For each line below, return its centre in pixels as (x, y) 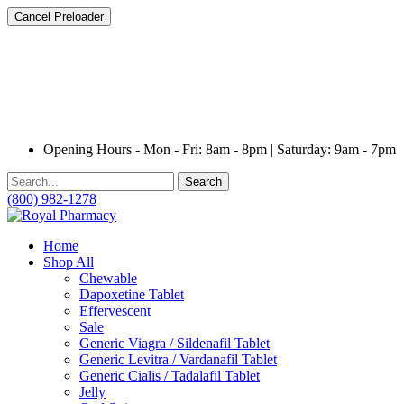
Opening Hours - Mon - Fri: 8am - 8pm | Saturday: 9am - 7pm (220, 149)
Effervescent (115, 311)
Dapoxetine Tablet (132, 294)
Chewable (108, 278)
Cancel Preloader (59, 17)
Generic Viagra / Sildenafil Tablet (174, 343)
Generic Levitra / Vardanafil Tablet (178, 359)
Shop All (69, 262)
